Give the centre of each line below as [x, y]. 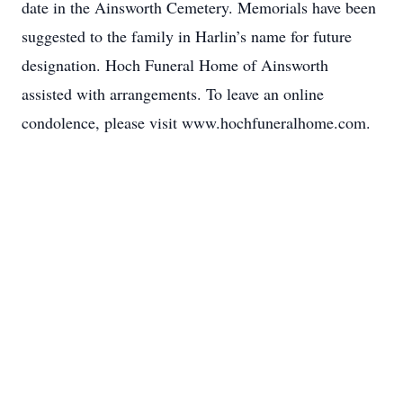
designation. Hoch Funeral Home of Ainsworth [175, 65]
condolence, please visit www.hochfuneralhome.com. [196, 122]
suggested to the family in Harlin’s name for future [187, 36]
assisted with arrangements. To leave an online [173, 94]
